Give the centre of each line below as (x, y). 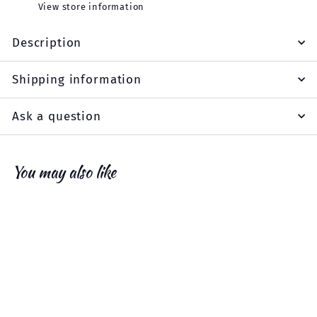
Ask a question (57, 116)
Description (47, 42)
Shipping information (77, 79)
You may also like (64, 172)
